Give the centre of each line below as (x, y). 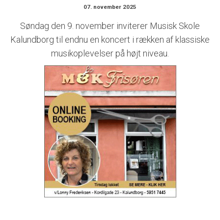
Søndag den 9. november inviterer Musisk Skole (110, 26)
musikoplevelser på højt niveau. (110, 53)
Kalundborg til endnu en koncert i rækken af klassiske (110, 39)
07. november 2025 (110, 7)
